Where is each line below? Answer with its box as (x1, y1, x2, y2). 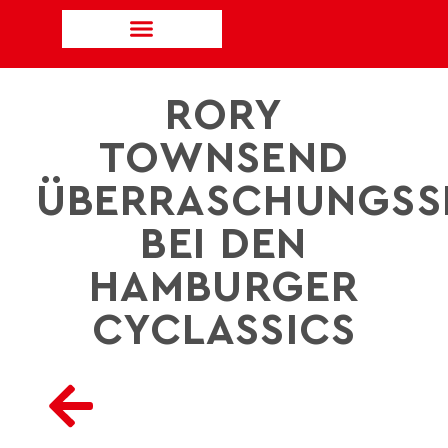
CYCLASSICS (91, 309, 357, 353)
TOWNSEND (98, 137, 350, 181)
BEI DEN (140, 223, 308, 267)
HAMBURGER (89, 266, 359, 310)
